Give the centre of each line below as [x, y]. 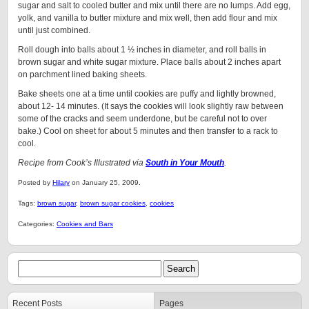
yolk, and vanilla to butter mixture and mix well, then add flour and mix [148, 18]
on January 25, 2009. [105, 182]
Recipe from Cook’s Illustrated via [82, 163]
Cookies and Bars [85, 224]
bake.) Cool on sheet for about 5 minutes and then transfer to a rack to [148, 131]
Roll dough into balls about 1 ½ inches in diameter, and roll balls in [142, 50]
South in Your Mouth [185, 163]
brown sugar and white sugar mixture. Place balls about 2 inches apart [149, 62]
